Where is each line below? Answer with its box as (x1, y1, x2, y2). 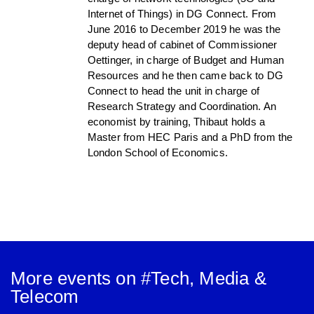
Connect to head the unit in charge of (87, 84, 259, 97)
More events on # (11, 267, 151, 289)
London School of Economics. (87, 146, 228, 158)
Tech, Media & (151, 267, 266, 289)
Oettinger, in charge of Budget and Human (87, 53, 285, 66)
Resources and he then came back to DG (87, 69, 283, 81)
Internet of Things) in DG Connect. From (87, 7, 277, 20)
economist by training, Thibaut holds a (87, 115, 266, 128)
